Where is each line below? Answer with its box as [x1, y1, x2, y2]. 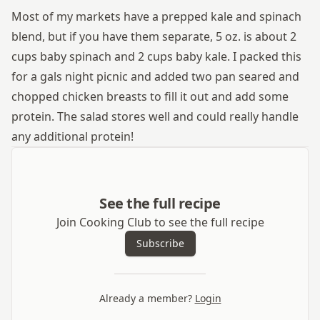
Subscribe [136, 236, 184, 250]
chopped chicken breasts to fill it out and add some [11, 89, 289, 104]
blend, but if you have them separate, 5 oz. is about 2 [11, 29, 296, 44]
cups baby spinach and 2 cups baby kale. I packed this [11, 49, 301, 64]
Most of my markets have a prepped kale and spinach [11, 9, 301, 24]
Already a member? [99, 291, 192, 305]
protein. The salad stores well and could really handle [11, 109, 299, 124]
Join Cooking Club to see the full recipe [56, 214, 264, 230]
